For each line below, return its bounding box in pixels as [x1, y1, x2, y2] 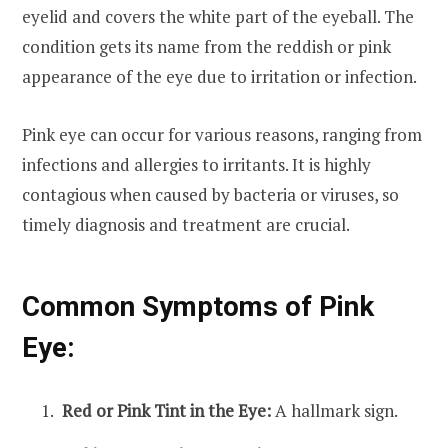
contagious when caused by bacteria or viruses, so [22, 182, 399, 206]
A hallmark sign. [271, 399, 398, 423]
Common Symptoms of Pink [22, 290, 374, 323]
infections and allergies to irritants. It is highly [22, 152, 371, 176]
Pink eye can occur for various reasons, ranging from [22, 122, 422, 146]
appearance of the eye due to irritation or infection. [22, 64, 417, 88]
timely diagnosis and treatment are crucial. [22, 212, 350, 236]
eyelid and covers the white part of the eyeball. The [22, 4, 414, 28]
